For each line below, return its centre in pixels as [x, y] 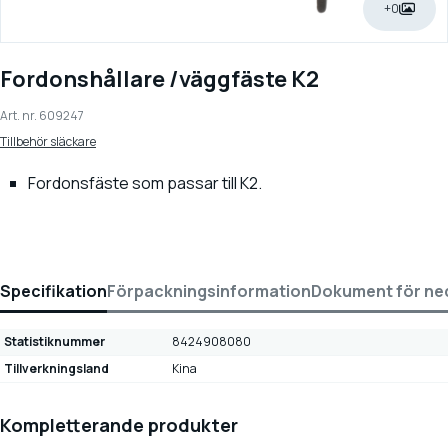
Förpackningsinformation [209, 290]
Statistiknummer [54, 341]
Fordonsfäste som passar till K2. [145, 182]
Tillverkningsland [56, 368]
